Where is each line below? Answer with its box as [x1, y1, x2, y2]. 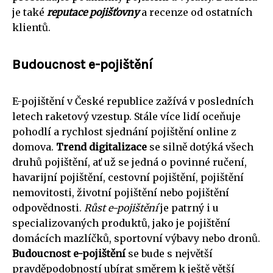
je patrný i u [158, 202, 219, 214]
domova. [12, 141, 56, 154]
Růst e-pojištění [84, 202, 158, 214]
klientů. [12, 21, 51, 34]
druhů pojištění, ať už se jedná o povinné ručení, [12, 156, 247, 169]
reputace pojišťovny [47, 6, 139, 19]
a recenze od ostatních [139, 6, 252, 19]
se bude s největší [126, 247, 213, 260]
